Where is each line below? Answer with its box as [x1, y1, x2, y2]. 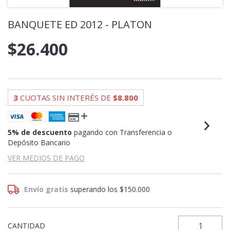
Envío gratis [24, 184, 69, 194]
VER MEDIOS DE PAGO [8, 153, 85, 163]
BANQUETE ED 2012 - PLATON [8, 17, 152, 31]
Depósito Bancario [8, 138, 70, 147]
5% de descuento [8, 127, 72, 137]
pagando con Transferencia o [72, 127, 172, 137]
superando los [70, 184, 120, 194]
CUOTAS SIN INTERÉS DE [20, 92, 113, 103]
